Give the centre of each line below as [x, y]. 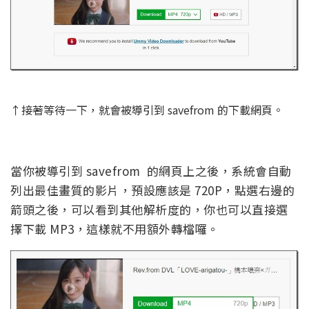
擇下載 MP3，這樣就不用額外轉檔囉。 [115, 229]
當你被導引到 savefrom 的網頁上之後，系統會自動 [151, 171]
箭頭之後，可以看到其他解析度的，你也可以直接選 [149, 210]
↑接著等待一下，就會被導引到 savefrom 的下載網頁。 [147, 110]
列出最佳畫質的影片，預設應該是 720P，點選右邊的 [152, 190]
